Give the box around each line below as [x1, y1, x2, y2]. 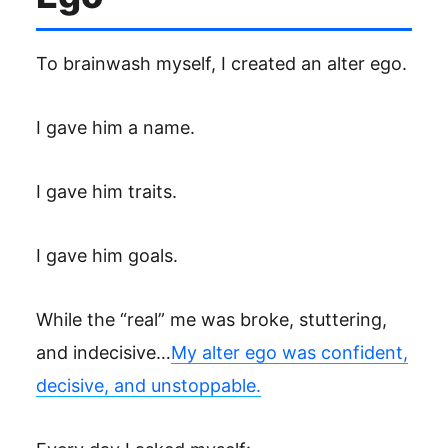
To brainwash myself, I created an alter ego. [36, 53, 407, 74]
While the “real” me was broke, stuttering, [36, 309, 387, 330]
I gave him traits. [36, 181, 177, 202]
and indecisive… [36, 342, 171, 363]
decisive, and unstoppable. [36, 375, 261, 396]
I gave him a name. [36, 117, 195, 138]
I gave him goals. [36, 245, 178, 266]
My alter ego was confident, [171, 342, 408, 363]
